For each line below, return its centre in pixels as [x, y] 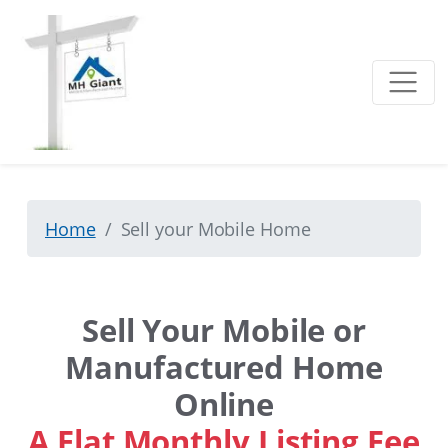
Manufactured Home [224, 367]
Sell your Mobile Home [215, 228]
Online [224, 404]
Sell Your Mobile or [224, 330]
